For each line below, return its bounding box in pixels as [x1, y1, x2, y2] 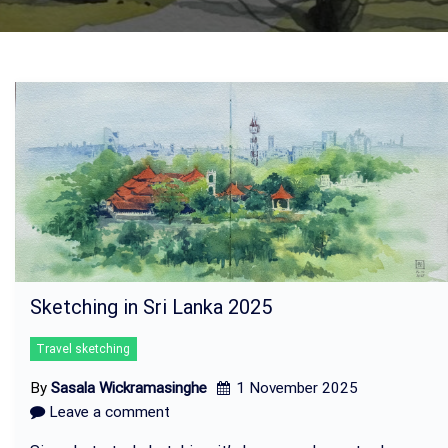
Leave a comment [45, 403, 170, 422]
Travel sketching [36, 341, 131, 356]
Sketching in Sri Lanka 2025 [30, 295, 272, 319]
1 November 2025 [235, 379, 358, 398]
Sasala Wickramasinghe [51, 379, 207, 398]
